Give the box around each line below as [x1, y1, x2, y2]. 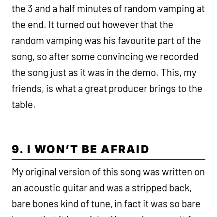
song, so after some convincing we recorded [12, 50, 199, 62]
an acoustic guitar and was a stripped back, [12, 182, 192, 194]
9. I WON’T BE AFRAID [12, 142, 150, 156]
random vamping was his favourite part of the [12, 34, 201, 46]
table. [12, 98, 38, 110]
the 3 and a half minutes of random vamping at [12, 2, 205, 15]
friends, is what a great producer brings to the [12, 82, 203, 94]
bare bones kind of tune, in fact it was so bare [12, 198, 201, 210]
